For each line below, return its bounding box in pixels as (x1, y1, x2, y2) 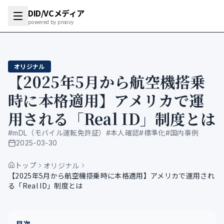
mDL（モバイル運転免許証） (12, 128, 106, 137)
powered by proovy (28, 18, 74, 25)
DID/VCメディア (28, 7, 84, 19)
